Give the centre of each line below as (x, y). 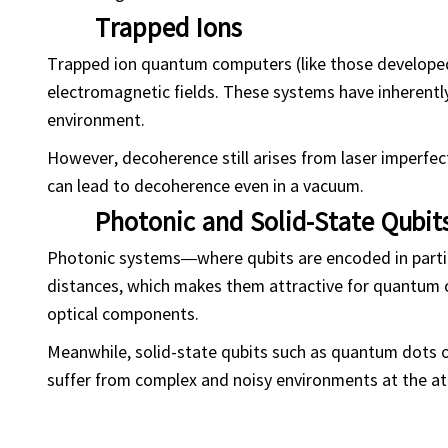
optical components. (123, 312)
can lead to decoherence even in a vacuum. (205, 184)
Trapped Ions (168, 26)
